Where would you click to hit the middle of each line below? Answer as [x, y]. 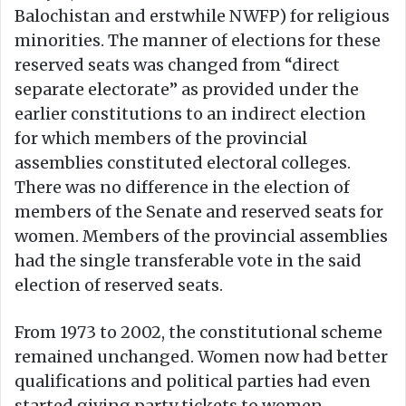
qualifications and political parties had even [193, 382]
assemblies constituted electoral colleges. [183, 163]
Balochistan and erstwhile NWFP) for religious [202, 16]
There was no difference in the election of [182, 188]
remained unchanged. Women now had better [201, 357]
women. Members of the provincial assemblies [201, 237]
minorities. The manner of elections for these [198, 41]
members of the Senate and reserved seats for [199, 212]
